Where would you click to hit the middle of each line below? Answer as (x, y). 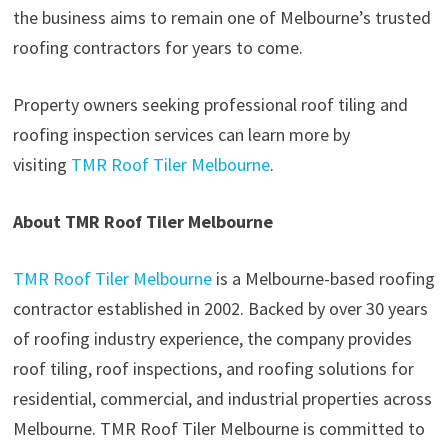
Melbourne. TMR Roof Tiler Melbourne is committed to (218, 429)
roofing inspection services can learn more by (181, 135)
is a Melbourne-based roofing (323, 279)
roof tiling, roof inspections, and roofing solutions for (213, 369)
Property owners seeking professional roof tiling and (210, 105)
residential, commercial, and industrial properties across (222, 399)
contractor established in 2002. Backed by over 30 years (220, 309)
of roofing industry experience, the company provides (212, 339)
